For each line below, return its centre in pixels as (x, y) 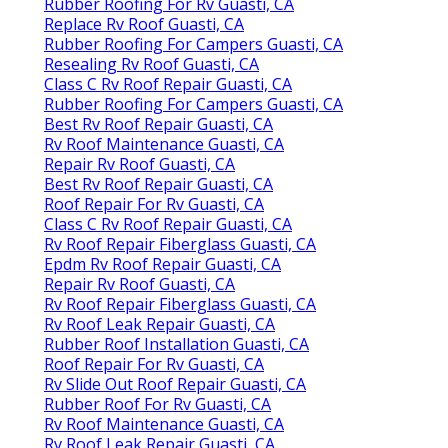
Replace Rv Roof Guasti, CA (144, 23)
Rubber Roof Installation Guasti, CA (176, 343)
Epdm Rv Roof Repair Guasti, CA (162, 263)
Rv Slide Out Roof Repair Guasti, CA (175, 383)
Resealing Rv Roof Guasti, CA (151, 63)
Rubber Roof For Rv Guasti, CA (157, 403)
